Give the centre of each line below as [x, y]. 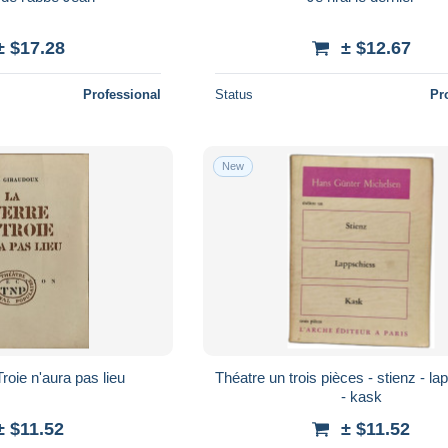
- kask [361, 396]
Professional [122, 94]
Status [234, 94]
